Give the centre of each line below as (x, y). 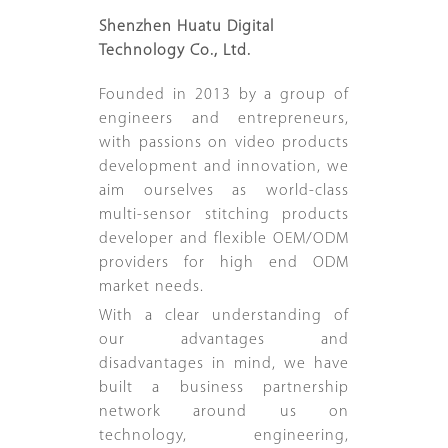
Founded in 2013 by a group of (224, 95)
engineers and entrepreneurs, (224, 119)
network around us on (224, 412)
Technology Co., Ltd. (175, 51)
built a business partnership (224, 388)
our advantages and (224, 340)
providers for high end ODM (224, 263)
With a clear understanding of (224, 316)
